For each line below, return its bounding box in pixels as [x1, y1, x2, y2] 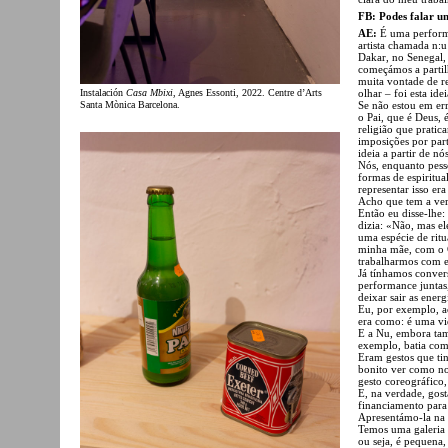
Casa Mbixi [126, 86, 173, 98]
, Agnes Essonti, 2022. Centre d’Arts [173, 86, 322, 98]
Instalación [80, 86, 126, 98]
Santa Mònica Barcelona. [80, 98, 180, 110]
